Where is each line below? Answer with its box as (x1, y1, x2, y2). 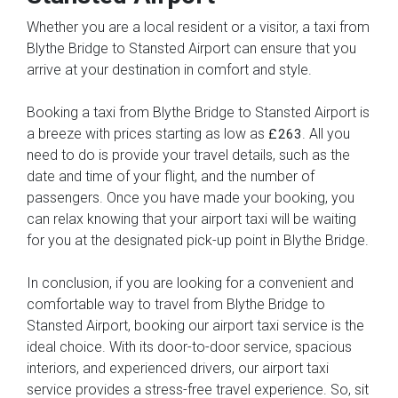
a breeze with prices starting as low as (27, 124, 268, 142)
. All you (302, 124, 350, 142)
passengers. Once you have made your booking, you (27, 188, 354, 206)
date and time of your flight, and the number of (27, 167, 314, 185)
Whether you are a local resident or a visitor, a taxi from (27, 18, 370, 36)
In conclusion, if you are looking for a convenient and (27, 274, 354, 291)
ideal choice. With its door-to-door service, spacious (27, 338, 352, 355)
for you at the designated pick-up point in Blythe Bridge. (27, 231, 369, 249)
